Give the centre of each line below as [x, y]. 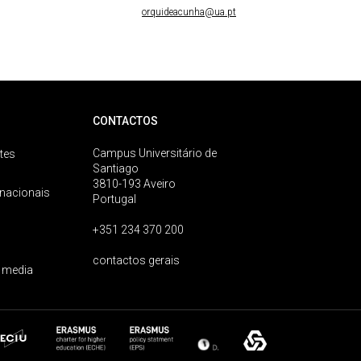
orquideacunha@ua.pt [189, 12]
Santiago [116, 168]
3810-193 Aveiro [135, 184]
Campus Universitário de [155, 153]
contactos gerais [137, 260]
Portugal [115, 199]
